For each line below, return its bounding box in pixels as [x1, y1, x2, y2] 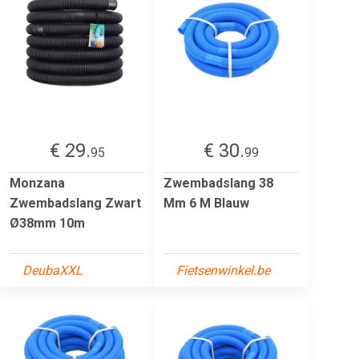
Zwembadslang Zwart [10, 195, 141, 211]
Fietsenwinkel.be [176, 262, 270, 278]
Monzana [10, 175, 65, 191]
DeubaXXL [22, 262, 83, 278]
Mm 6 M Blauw [163, 195, 249, 211]
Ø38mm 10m [10, 215, 85, 231]
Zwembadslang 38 [163, 175, 273, 191]
